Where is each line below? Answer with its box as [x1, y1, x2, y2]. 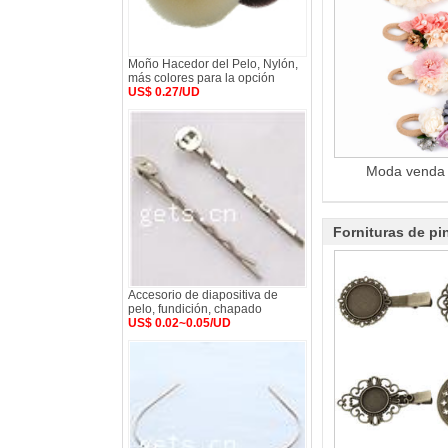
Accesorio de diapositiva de [128, 288, 278, 302]
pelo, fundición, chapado [128, 302, 262, 316]
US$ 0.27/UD [128, 85, 200, 99]
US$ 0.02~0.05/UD [128, 316, 231, 330]
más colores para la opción [128, 71, 275, 85]
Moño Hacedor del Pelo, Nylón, [128, 57, 298, 71]
